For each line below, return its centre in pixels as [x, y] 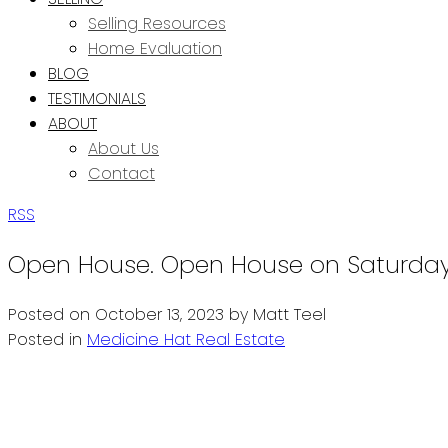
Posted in [45, 339]
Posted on [51, 314]
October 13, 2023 [159, 314]
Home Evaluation [155, 48]
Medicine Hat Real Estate [186, 339]
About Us [123, 148]
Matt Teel [289, 314]
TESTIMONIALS [97, 98]
